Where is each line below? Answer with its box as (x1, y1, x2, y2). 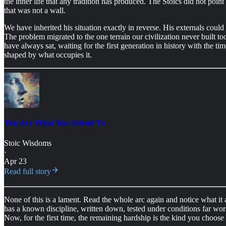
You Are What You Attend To (4, 119, 105, 128)
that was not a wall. (4, 6, 66, 15)
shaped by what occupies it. (4, 50, 92, 60)
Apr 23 (4, 156, 27, 165)
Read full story (4, 166, 51, 176)
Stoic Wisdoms (4, 138, 51, 147)
